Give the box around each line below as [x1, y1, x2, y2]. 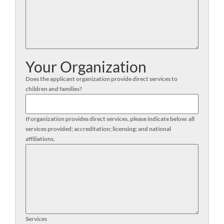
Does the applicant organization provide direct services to [25, 74, 177, 82]
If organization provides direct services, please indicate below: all [25, 114, 194, 122]
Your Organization [25, 57, 146, 75]
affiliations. [25, 134, 55, 142]
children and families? [25, 84, 82, 92]
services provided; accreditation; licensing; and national [25, 124, 171, 132]
